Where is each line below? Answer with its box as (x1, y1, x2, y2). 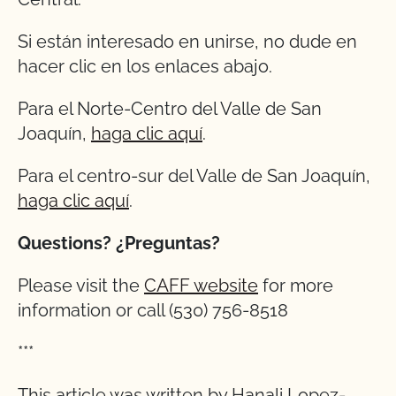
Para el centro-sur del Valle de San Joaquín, (18, 165, 370, 187)
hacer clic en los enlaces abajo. (18, 56, 272, 77)
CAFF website (144, 275, 258, 296)
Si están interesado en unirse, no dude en (18, 31, 357, 52)
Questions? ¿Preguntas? (18, 232, 220, 254)
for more (258, 275, 333, 296)
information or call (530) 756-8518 (18, 300, 288, 321)
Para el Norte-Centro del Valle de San (18, 98, 322, 119)
